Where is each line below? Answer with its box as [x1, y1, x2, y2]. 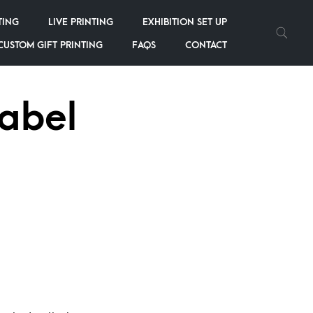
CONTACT [185, 39, 227, 50]
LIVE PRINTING [48, 16, 113, 27]
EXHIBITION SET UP [143, 16, 227, 27]
